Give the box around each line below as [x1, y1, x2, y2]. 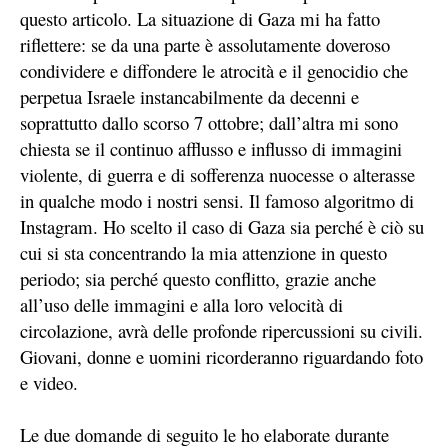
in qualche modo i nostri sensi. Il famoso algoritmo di [20, 188, 414, 214]
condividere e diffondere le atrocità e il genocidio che [20, 58, 408, 84]
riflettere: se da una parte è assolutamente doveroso [20, 32, 390, 58]
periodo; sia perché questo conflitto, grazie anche [20, 266, 376, 292]
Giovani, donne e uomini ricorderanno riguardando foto [20, 344, 423, 370]
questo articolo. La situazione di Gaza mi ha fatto [20, 6, 380, 32]
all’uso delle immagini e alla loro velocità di [20, 292, 343, 318]
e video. [20, 370, 78, 396]
